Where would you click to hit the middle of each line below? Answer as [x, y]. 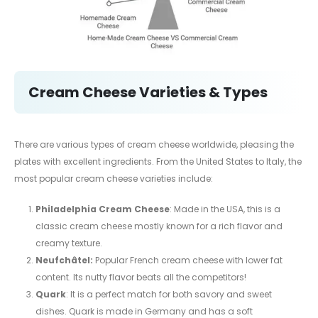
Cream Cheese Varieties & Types [148, 93]
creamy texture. [68, 243]
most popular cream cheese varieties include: [114, 179]
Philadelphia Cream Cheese [102, 209]
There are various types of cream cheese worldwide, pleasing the [154, 145]
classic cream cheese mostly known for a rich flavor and [159, 226]
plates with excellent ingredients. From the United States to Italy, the [158, 162]
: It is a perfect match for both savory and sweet [169, 294]
